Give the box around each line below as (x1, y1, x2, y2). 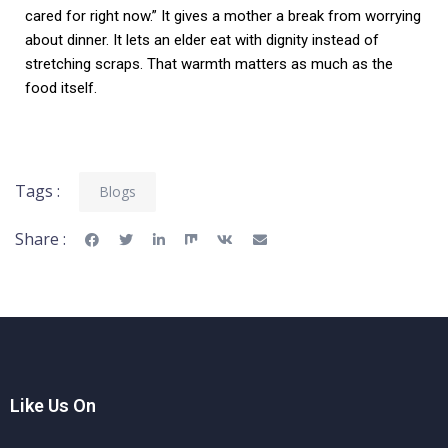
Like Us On (10, 395, 96, 417)
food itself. (25, 79, 97, 98)
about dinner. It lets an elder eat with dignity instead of (25, 31, 379, 50)
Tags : (15, 180, 60, 203)
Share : (15, 228, 66, 251)
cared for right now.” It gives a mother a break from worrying (25, 7, 421, 26)
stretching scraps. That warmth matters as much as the (25, 55, 393, 74)
